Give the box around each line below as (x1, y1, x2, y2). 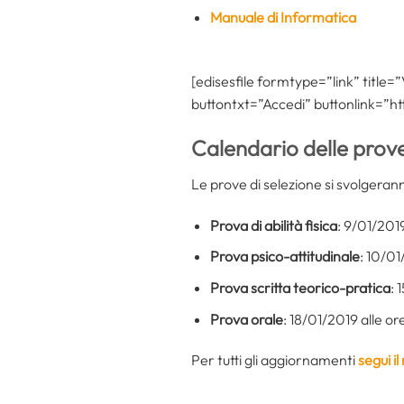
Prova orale (209, 309, 283, 328)
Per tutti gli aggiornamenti (191, 351, 358, 370)
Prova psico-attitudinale (209, 247, 360, 266)
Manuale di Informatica (209, 8, 356, 27)
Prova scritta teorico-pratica (209, 279, 390, 297)
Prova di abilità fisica (209, 216, 337, 234)
